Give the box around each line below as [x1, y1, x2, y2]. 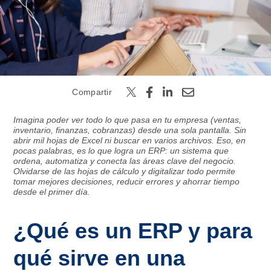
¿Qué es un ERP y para [13, 218, 253, 244]
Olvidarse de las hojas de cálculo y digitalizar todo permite [13, 166, 236, 176]
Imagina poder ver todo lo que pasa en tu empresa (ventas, [13, 114, 242, 125]
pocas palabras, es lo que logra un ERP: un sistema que [13, 145, 229, 155]
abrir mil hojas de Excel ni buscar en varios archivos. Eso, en [13, 135, 246, 145]
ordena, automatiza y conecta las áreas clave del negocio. [13, 155, 237, 166]
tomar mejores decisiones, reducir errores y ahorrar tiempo [13, 176, 240, 186]
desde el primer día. [13, 186, 91, 197]
